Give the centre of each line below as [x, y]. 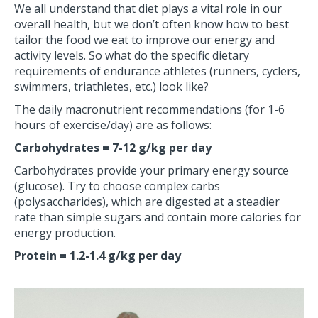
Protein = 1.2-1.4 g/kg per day [98, 256]
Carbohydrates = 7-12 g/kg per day [113, 148]
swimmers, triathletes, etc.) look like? [111, 87]
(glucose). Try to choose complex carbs [117, 186]
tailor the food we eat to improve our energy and [144, 40]
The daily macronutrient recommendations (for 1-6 [149, 110]
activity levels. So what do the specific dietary [132, 56]
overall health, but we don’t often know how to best [152, 24]
